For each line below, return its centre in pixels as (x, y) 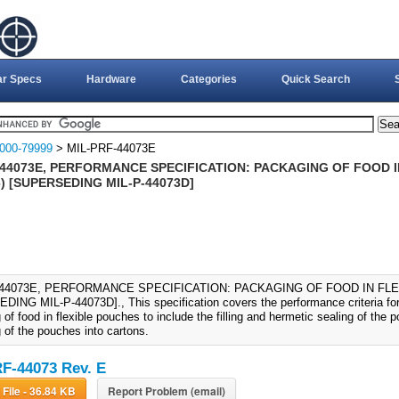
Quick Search (315, 79)
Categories (208, 79)
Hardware (111, 79)
